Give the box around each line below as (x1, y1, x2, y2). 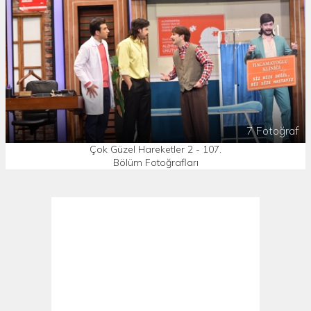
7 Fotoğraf (246, 124, 299, 138)
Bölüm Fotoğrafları (112, 156, 199, 169)
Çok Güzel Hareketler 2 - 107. (90, 143, 221, 156)
